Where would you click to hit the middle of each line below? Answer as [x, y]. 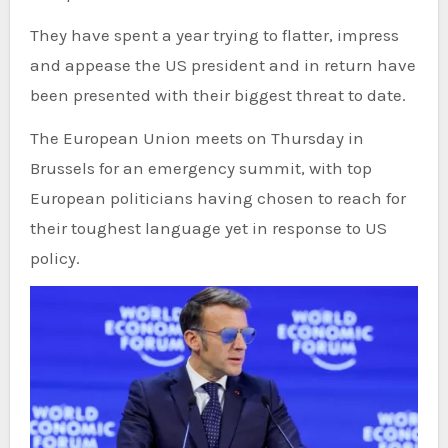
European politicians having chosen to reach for [217, 197]
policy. [54, 257]
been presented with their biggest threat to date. [217, 94]
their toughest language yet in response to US [208, 227]
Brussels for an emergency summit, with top [200, 167]
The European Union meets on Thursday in [196, 137]
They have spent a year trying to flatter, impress [214, 34]
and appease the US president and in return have [222, 64]
